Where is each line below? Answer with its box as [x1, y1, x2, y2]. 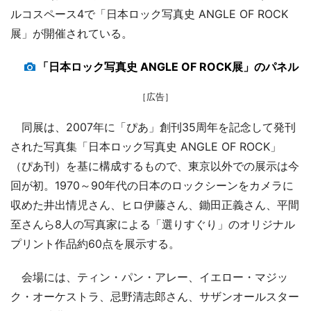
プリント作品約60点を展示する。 [10, 236, 180, 251]
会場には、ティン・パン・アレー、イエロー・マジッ [10, 269, 288, 284]
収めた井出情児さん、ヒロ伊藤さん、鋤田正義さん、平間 [10, 197, 299, 212]
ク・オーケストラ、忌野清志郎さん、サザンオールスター [10, 289, 299, 303]
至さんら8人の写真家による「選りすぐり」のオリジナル [10, 217, 295, 231]
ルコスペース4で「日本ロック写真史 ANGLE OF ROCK [10, 6, 288, 21]
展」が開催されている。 [10, 26, 133, 40]
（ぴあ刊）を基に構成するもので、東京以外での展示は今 [10, 158, 299, 173]
